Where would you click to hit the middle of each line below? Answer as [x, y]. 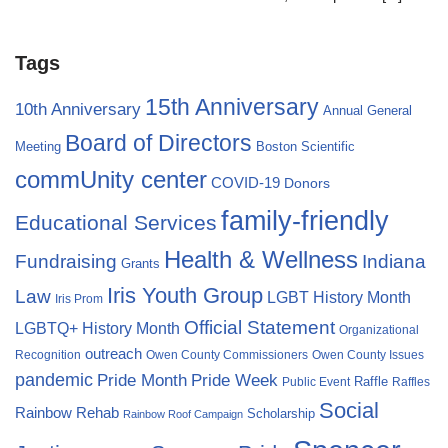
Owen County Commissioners [227, 355]
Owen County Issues [368, 355]
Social [349, 411]
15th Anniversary [232, 107]
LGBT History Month [339, 298]
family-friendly [305, 221]
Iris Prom [79, 299]
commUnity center [111, 180]
